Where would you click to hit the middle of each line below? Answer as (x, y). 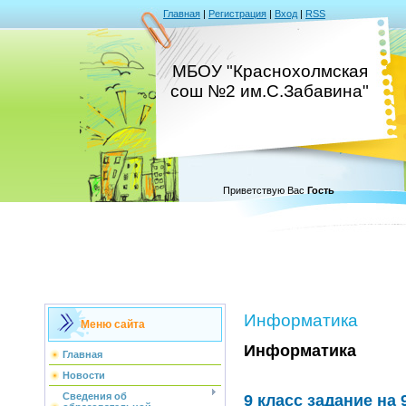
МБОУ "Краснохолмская (270, 71)
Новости (84, 375)
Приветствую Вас (264, 190)
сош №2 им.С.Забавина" (270, 91)
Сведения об (95, 396)
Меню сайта (113, 324)
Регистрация (237, 14)
